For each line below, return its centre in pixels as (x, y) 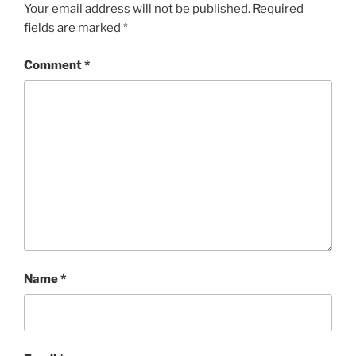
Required (278, 9)
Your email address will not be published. (137, 9)
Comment (54, 65)
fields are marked (74, 28)
